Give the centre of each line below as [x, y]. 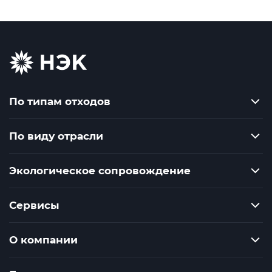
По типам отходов [60, 102]
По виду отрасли [56, 136]
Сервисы [34, 206]
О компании [43, 240]
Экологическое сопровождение [100, 171]
